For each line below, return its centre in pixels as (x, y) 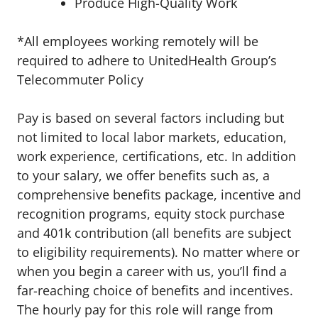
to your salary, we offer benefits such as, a (143, 175)
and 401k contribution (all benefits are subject (154, 233)
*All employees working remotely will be (138, 41)
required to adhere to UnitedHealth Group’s (147, 60)
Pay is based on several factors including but (150, 118)
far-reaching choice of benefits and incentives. (155, 290)
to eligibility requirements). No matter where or (158, 252)
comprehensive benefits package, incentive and (159, 194)
